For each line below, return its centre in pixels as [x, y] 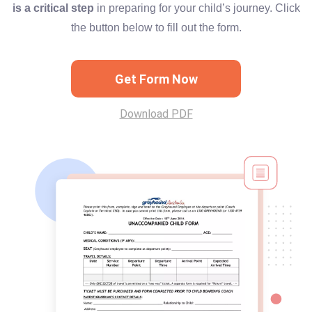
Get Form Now [156, 79]
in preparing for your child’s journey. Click [197, 8]
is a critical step [53, 8]
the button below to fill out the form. [156, 28]
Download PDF [156, 114]
